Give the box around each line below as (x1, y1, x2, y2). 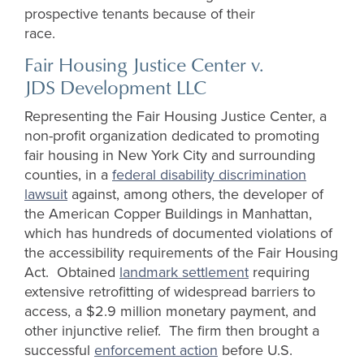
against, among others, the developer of (67, 185, 323, 204)
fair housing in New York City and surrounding (24, 146, 315, 165)
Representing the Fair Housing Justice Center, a (24, 107, 327, 126)
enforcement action (94, 341, 218, 360)
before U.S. (218, 341, 292, 360)
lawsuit (24, 185, 67, 204)
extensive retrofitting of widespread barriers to (24, 283, 315, 301)
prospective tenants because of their (24, 5, 255, 24)
